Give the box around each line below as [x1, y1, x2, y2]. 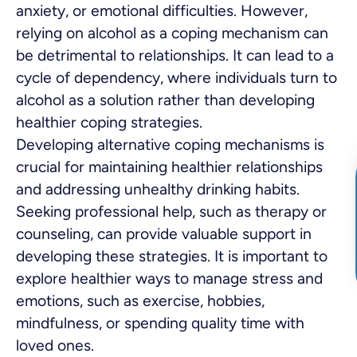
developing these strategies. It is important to [16, 247, 328, 266]
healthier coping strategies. [16, 113, 202, 132]
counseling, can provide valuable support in [16, 225, 312, 244]
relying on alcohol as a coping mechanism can [16, 24, 328, 43]
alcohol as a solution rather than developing [16, 91, 315, 110]
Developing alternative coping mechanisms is [16, 135, 324, 155]
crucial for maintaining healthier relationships [16, 158, 323, 177]
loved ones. [16, 336, 94, 355]
